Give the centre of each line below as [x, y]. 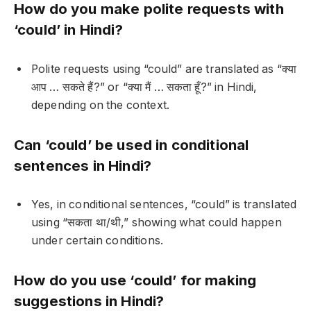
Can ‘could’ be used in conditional [132, 144]
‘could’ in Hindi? [68, 30]
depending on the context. [100, 105]
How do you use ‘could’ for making [135, 280]
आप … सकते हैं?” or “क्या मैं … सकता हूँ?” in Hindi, [144, 87]
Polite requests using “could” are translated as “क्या [164, 69]
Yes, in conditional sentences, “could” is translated [164, 205]
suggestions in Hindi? [89, 301]
